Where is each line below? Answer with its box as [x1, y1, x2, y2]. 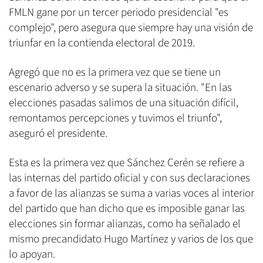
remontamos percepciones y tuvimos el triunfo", [9, 110, 222, 126]
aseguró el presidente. [9, 125, 107, 141]
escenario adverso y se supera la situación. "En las [9, 79, 232, 96]
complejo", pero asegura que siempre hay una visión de [9, 19, 253, 36]
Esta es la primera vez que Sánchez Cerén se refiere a [9, 154, 244, 171]
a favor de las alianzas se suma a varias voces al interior [9, 185, 254, 201]
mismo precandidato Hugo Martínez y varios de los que [9, 231, 253, 247]
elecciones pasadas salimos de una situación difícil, [9, 95, 238, 111]
